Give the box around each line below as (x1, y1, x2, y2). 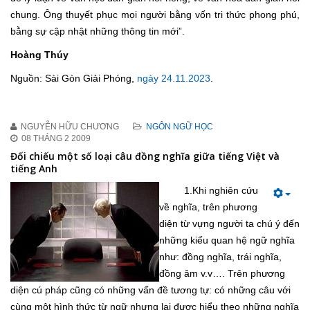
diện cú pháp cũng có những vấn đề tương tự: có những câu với (10, 284, 291, 296)
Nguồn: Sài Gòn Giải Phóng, (10, 73, 137, 84)
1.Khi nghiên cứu (159, 185, 258, 197)
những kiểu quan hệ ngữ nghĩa (159, 235, 295, 246)
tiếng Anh (10, 162, 57, 176)
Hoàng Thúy (10, 49, 69, 61)
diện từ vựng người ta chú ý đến (159, 218, 300, 230)
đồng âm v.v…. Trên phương (159, 268, 285, 280)
